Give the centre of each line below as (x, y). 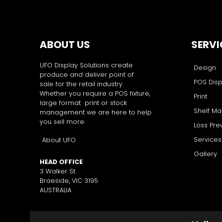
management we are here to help (96, 112)
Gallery (205, 154)
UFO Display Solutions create (86, 65)
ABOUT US (65, 45)
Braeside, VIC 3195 (69, 180)
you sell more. (62, 122)
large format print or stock (83, 103)
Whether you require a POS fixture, (95, 93)
